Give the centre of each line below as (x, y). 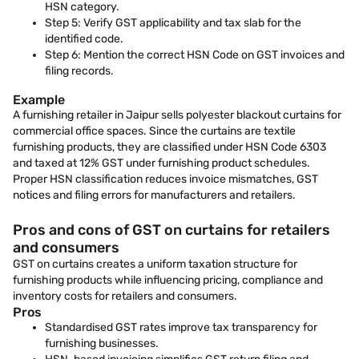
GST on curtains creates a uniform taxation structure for (155, 264)
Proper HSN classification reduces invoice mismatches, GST (165, 179)
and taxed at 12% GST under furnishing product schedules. (161, 163)
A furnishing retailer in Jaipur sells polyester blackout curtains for (177, 115)
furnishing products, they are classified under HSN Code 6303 (169, 147)
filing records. (79, 71)
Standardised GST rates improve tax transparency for (181, 327)
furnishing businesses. (102, 343)
